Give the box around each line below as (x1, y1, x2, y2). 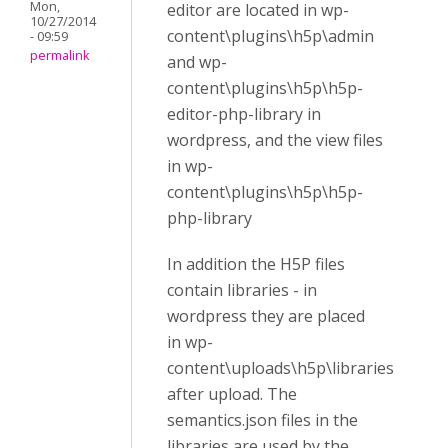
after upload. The (167, 383, 297, 405)
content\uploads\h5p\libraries (167, 357, 394, 379)
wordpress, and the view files (167, 129, 383, 151)
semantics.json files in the (167, 409, 358, 431)
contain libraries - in (167, 279, 317, 301)
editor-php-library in (167, 103, 321, 125)
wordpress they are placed (167, 305, 365, 327)
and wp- (167, 51, 227, 73)
